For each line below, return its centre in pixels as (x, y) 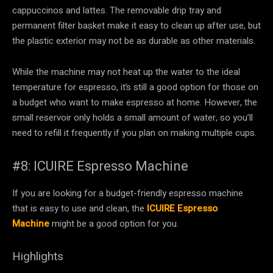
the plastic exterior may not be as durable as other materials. (134, 41)
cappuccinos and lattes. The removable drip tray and (117, 10)
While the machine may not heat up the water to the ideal (126, 72)
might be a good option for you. (114, 223)
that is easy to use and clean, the (80, 208)
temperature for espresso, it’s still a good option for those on (135, 87)
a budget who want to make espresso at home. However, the (135, 102)
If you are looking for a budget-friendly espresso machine (128, 193)
